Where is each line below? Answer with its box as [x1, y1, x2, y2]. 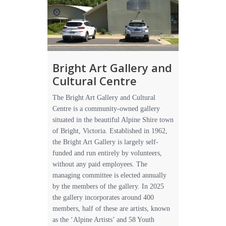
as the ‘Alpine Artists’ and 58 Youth [52, 216, 154, 223]
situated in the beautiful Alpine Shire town [52, 116, 174, 124]
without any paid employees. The [52, 160, 147, 168]
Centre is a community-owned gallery [52, 105, 160, 112]
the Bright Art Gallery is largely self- [52, 138, 158, 146]
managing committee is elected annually [52, 172, 166, 179]
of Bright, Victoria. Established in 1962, [52, 127, 167, 135]
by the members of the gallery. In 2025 [52, 183, 164, 190]
